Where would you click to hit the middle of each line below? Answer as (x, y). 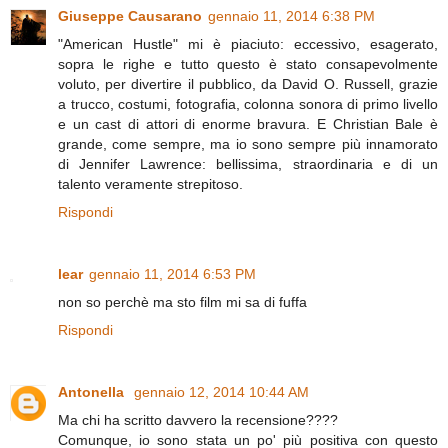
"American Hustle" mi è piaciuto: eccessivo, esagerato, (248, 44)
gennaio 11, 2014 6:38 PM (291, 16)
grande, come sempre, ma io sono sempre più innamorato (248, 144)
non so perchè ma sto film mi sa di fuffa (182, 302)
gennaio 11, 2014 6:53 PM (172, 274)
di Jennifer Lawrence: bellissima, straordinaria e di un (248, 164)
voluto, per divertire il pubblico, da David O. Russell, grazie (248, 84)
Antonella (93, 392)
